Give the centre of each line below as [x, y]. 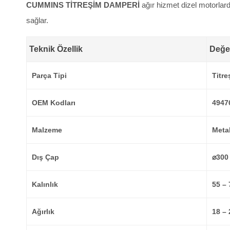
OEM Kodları [54, 103]
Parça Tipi [49, 75]
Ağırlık [43, 212]
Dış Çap [45, 157]
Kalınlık [45, 184]
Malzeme [47, 130]
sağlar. [37, 20]
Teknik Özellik [56, 49]
